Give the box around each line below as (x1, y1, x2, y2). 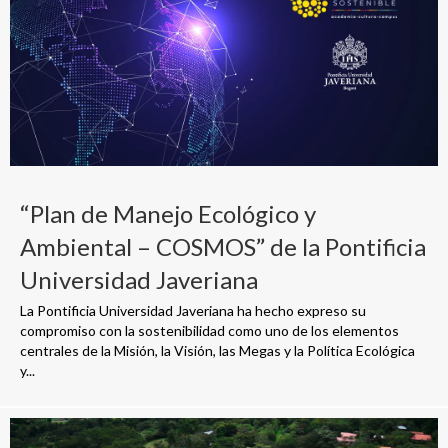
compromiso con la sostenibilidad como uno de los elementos (20, 322, 399, 340)
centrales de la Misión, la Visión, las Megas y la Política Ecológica (20, 342, 415, 360)
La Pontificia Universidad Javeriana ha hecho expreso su (20, 302, 366, 320)
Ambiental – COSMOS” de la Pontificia (20, 232, 426, 262)
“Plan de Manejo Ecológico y (20, 199, 316, 229)
